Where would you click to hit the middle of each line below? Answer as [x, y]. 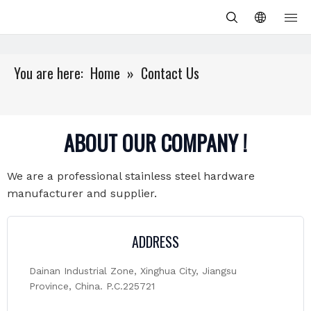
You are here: [49, 73]
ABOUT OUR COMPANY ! [155, 143]
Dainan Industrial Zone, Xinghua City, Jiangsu [133, 271]
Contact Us [170, 73]
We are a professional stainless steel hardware [131, 176]
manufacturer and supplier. [82, 193]
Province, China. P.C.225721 [92, 286]
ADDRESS [155, 242]
